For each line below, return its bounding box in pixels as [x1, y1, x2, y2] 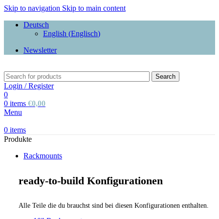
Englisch [71, 29, 98, 38]
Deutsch [23, 21, 49, 29]
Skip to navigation [4, 4, 62, 12]
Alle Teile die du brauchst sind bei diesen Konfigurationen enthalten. [19, 201, 209, 209]
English [43, 29, 66, 38]
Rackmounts [23, 152, 62, 160]
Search [155, 73, 175, 80]
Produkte [4, 135, 32, 143]
